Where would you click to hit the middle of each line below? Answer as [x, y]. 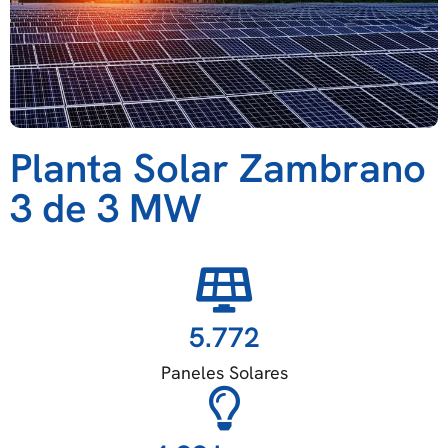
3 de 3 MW [106, 208]
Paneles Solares [224, 373]
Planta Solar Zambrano [218, 168]
